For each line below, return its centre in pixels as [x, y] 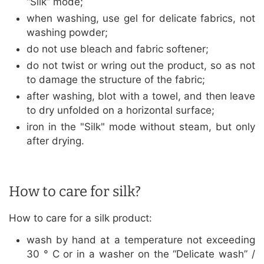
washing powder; [67, 33]
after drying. [55, 141]
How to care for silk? [75, 192]
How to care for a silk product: [80, 218]
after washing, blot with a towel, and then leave [141, 96]
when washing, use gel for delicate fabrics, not [141, 19]
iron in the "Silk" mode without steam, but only [141, 127]
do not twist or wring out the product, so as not [141, 66]
